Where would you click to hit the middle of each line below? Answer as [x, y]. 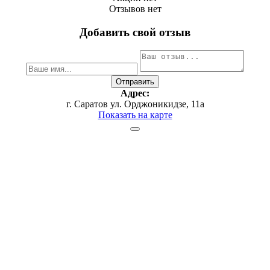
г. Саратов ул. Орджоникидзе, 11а [135, 104]
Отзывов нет [135, 8]
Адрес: [135, 93]
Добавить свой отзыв [135, 32]
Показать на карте [135, 115]
